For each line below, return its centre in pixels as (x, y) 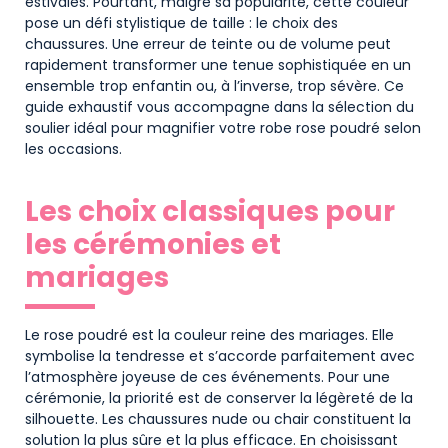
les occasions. (73, 148)
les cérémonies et (153, 244)
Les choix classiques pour (210, 211)
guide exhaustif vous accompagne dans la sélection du (219, 106)
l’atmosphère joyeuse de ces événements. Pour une (207, 376)
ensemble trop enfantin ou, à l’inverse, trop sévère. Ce (214, 85)
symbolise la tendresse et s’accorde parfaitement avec (220, 355)
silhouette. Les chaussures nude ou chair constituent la (218, 418)
